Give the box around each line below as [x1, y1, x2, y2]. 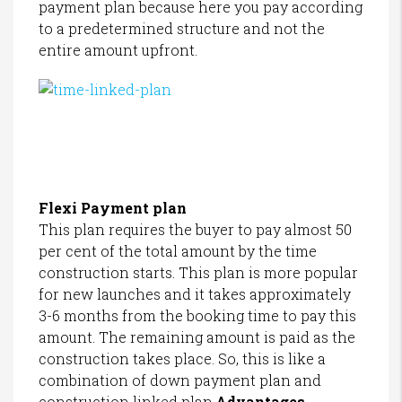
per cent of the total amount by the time [39, 240, 317, 260]
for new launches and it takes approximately [39, 284, 351, 303]
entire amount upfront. [39, 39, 197, 59]
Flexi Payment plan [39, 197, 187, 217]
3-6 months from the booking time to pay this [39, 305, 356, 325]
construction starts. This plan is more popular [39, 262, 358, 282]
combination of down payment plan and [39, 370, 321, 389]
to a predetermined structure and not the [39, 18, 325, 38]
